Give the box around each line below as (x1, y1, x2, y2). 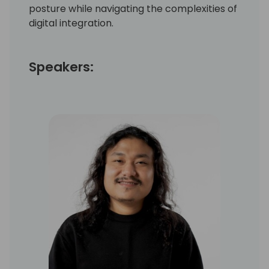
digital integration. (29, 16, 113, 30)
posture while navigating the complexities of (29, 1, 237, 16)
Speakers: (29, 57, 94, 76)
